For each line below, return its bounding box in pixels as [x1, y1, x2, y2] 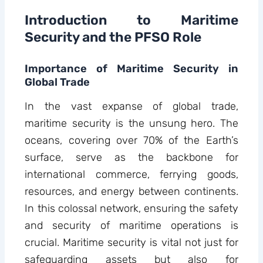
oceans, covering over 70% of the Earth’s [25, 134, 238, 147]
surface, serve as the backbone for [25, 151, 238, 164]
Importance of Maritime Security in [25, 62, 238, 75]
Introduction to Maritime [25, 12, 238, 29]
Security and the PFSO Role [25, 29, 202, 46]
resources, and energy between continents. [25, 185, 238, 198]
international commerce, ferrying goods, [25, 168, 238, 181]
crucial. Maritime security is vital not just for [25, 236, 238, 249]
